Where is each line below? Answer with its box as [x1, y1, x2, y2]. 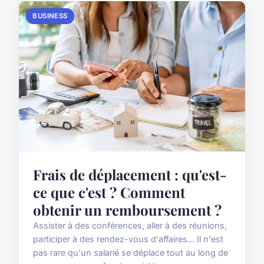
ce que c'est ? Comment [33, 183, 185, 202]
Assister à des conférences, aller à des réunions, [33, 220, 227, 231]
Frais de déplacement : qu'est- [33, 165, 227, 184]
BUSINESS [32, 11, 68, 20]
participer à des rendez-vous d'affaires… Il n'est [33, 234, 223, 245]
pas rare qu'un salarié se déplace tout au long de [33, 247, 228, 258]
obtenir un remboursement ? [33, 200, 222, 220]
